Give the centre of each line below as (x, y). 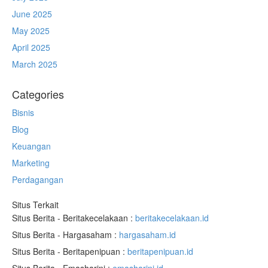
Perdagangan (38, 179)
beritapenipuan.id (160, 251)
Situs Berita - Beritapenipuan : (70, 251)
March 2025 (35, 64)
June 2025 (32, 14)
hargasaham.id (147, 234)
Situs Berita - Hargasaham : (66, 234)
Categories (38, 94)
